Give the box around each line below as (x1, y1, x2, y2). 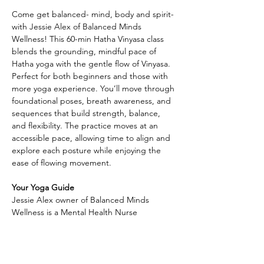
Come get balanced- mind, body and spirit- (12, 9, 176, 19)
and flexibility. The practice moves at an (12, 120, 160, 131)
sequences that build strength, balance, (12, 108, 163, 118)
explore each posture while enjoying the (12, 145, 163, 156)
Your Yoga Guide (12, 182, 74, 193)
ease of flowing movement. (12, 157, 111, 168)
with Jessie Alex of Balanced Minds (12, 21, 144, 32)
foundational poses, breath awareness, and (12, 95, 173, 106)
